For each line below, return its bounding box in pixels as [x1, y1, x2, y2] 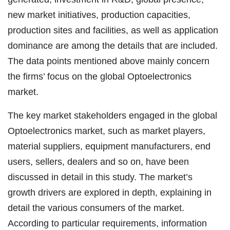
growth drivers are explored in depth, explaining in [8, 187, 212, 198]
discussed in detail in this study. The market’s [8, 172, 193, 183]
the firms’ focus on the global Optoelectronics [8, 71, 191, 82]
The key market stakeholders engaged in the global [8, 110, 217, 121]
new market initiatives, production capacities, [8, 10, 190, 21]
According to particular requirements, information [8, 218, 207, 229]
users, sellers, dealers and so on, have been [8, 157, 189, 167]
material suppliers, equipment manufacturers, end [8, 141, 210, 152]
